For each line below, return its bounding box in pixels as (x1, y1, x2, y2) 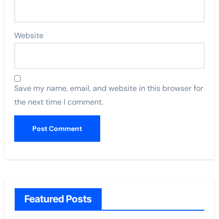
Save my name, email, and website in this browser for (14, 83, 204, 93)
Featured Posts (24, 193, 92, 205)
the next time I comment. (14, 97, 104, 107)
